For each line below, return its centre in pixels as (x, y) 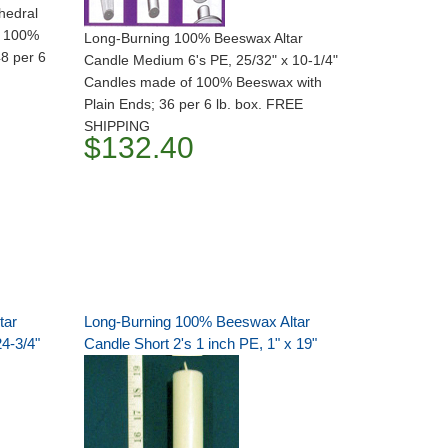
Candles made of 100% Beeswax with (202, 82)
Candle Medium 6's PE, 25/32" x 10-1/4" (210, 60)
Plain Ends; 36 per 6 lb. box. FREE (193, 104)
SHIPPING (116, 126)
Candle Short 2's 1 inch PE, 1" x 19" (200, 343)
